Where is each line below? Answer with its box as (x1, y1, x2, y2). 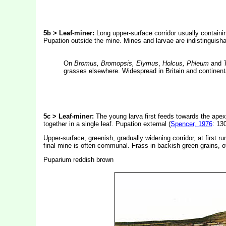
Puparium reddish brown (43, 156, 114, 163)
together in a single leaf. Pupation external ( (43, 120, 171, 128)
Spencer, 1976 (170, 120, 212, 128)
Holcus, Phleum (162, 60, 209, 67)
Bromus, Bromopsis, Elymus (74, 60, 158, 67)
